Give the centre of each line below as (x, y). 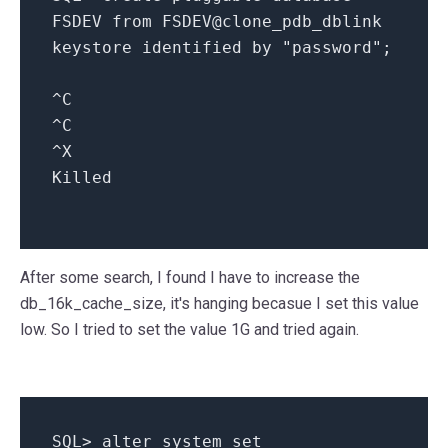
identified (192, 47)
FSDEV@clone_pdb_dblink (272, 21)
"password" (332, 47)
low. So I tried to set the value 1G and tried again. (189, 329)
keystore (92, 47)
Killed (82, 177)
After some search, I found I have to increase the (190, 277)
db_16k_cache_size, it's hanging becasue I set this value (219, 303)
